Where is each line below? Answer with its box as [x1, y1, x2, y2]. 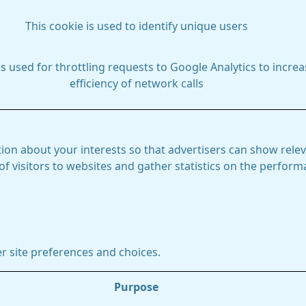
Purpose [114, 281, 158, 292]
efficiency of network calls [69, 78, 204, 89]
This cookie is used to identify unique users [25, 20, 248, 31]
